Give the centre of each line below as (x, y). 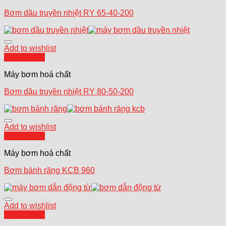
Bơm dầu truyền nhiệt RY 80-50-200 (69, 91)
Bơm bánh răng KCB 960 (49, 170)
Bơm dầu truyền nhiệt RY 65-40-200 (69, 13)
